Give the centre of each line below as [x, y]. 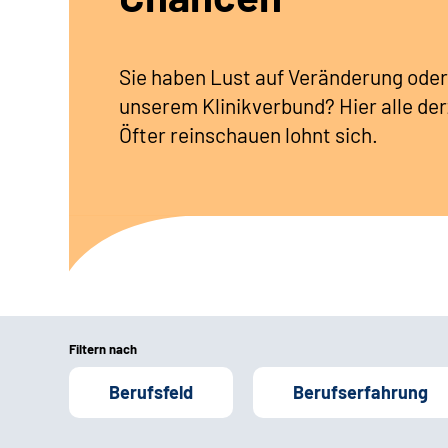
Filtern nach [103, 348]
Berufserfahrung [360, 391]
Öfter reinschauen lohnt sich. [248, 134]
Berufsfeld [151, 391]
